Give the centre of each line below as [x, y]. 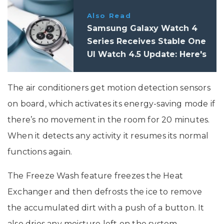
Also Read [109, 16]
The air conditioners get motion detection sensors [109, 88]
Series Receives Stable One [146, 41]
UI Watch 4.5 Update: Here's [146, 54]
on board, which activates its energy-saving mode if [111, 104]
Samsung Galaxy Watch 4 [142, 28]
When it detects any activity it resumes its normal [108, 136]
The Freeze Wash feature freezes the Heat [95, 176]
